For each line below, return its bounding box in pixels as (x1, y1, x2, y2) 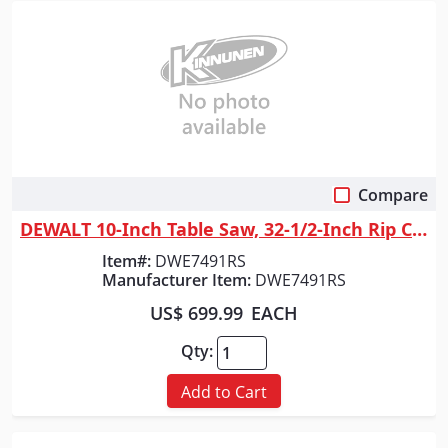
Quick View (183, 189, 265, 212)
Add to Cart (181, 381, 267, 404)
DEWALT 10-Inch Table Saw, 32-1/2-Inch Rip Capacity (412, 216, 427, 241)
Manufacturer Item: (102, 268, 251, 291)
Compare (358, 183, 428, 206)
